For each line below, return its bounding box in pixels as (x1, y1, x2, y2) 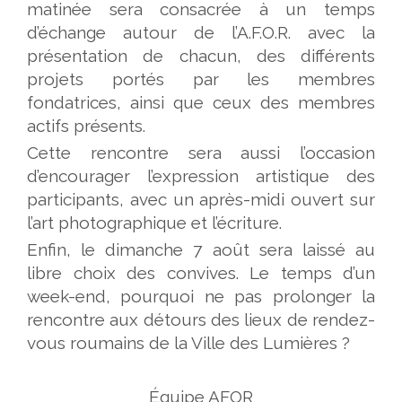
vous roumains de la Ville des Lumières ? (27, 332, 350, 353)
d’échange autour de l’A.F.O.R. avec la (27, 22, 375, 42)
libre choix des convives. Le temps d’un (27, 262, 375, 283)
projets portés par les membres (27, 68, 375, 89)
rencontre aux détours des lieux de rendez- (27, 309, 375, 329)
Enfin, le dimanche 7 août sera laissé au (27, 239, 375, 259)
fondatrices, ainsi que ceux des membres (27, 92, 375, 112)
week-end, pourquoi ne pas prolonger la (27, 285, 375, 306)
